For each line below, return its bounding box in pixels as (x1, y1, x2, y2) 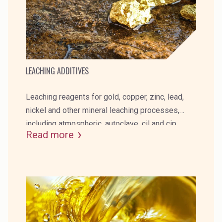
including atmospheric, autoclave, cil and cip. (26, 118, 178, 128)
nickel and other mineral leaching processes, (26, 105, 179, 115)
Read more (26, 128, 74, 141)
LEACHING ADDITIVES (26, 64, 89, 77)
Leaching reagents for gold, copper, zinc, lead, (26, 92, 184, 102)
